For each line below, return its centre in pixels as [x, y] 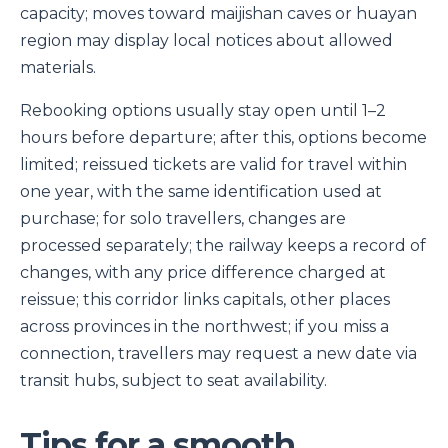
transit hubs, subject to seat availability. [173, 381]
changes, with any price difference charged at [203, 273]
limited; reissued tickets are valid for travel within [213, 165]
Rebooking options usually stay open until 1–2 [203, 111]
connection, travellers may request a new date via [218, 354]
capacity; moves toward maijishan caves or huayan [218, 14]
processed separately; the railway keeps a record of [223, 246]
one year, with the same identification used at [201, 192]
